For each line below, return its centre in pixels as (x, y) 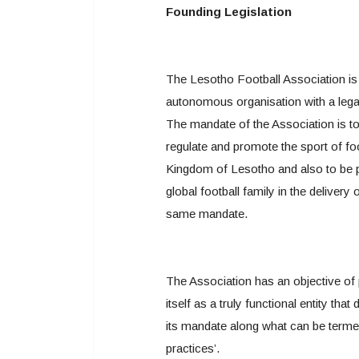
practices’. (193, 348)
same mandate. (207, 214)
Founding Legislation (229, 12)
